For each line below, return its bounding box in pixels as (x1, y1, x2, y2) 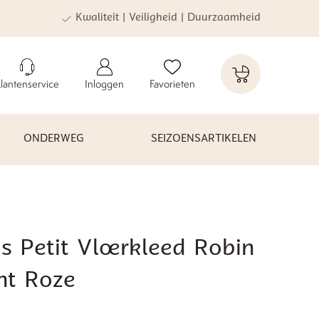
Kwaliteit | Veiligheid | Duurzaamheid (75, 13, 261, 23)
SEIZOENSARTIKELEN (150, 134, 256, 145)
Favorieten (150, 77, 195, 90)
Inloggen (85, 77, 124, 90)
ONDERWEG (23, 134, 84, 145)
